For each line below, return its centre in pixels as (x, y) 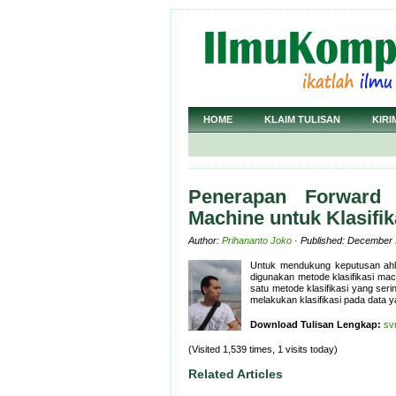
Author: (205, 240)
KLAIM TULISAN (302, 119)
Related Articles (236, 374)
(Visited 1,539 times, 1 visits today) (263, 349)
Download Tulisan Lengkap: (316, 324)
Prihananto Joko (257, 240)
